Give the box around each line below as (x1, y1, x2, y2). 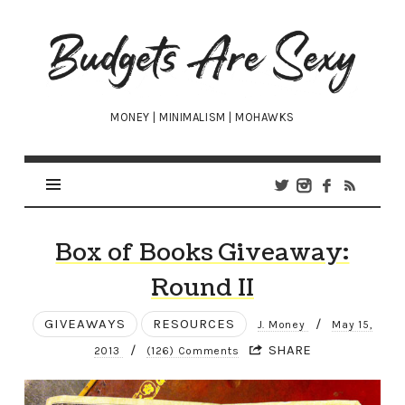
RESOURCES (152, 316, 235, 333)
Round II (150, 271, 254, 306)
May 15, (332, 318, 373, 332)
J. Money (257, 318, 309, 332)
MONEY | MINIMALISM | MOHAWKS (110, 110, 295, 125)
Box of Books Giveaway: (55, 236, 350, 270)
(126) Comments (146, 344, 240, 358)
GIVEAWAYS (43, 316, 126, 333)
